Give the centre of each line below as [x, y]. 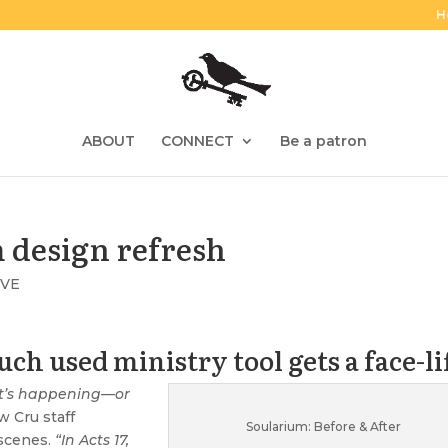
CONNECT [197, 141]
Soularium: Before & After [323, 426]
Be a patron [323, 141]
